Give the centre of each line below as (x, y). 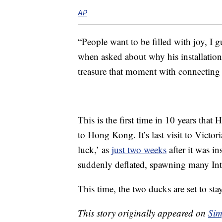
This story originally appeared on (143, 213)
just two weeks (139, 150)
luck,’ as (95, 150)
